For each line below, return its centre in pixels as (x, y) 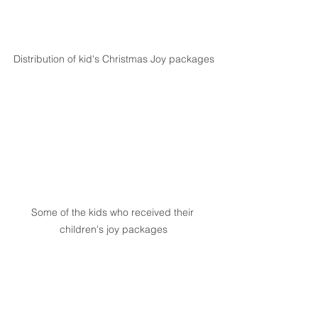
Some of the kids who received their (114, 213)
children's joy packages (114, 230)
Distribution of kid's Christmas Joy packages (114, 59)
